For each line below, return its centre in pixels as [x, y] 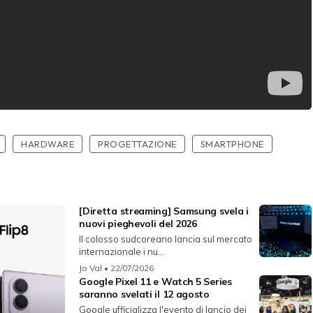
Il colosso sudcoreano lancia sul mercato [166, 239]
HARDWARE [48, 144]
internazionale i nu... [122, 252]
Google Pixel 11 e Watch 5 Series [155, 282]
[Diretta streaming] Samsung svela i [164, 211]
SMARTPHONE [232, 144]
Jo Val [91, 268]
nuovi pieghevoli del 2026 [138, 224]
